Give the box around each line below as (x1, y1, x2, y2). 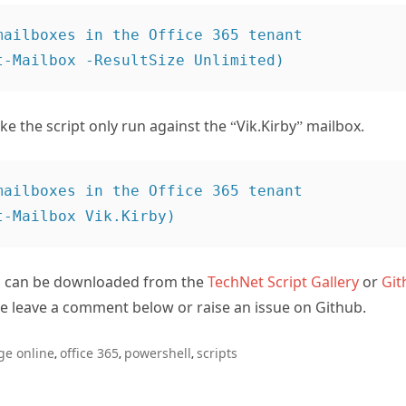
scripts (197, 321, 237, 339)
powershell (124, 321, 191, 339)
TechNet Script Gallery (208, 248, 359, 269)
